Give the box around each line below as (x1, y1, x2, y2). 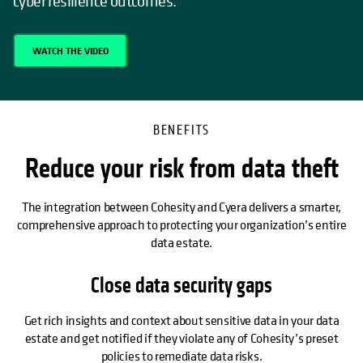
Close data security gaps (91, 272, 272, 300)
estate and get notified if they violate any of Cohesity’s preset (24, 329, 339, 348)
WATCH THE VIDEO (32, 43, 109, 58)
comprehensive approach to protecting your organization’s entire (16, 216, 347, 234)
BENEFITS (152, 122, 211, 139)
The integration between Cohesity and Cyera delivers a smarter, (21, 198, 342, 216)
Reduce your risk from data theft (24, 152, 339, 187)
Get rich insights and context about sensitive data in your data (23, 311, 340, 330)
